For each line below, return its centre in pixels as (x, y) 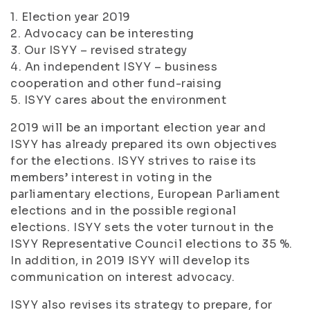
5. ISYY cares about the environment (119, 100)
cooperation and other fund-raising (117, 83)
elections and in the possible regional (124, 211)
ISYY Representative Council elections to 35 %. (152, 244)
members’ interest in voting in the (112, 177)
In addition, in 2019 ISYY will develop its (130, 261)
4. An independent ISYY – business (114, 67)
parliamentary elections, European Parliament (145, 194)
